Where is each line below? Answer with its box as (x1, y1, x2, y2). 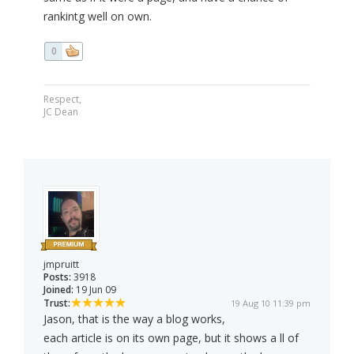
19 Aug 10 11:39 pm (231, 297, 311, 310)
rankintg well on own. (43, 9, 152, 24)
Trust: (43, 296, 70, 311)
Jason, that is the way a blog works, (43, 311, 225, 327)
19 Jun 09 (73, 283, 116, 297)
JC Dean (43, 105, 78, 119)
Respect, (43, 92, 81, 107)
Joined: (43, 283, 73, 297)
